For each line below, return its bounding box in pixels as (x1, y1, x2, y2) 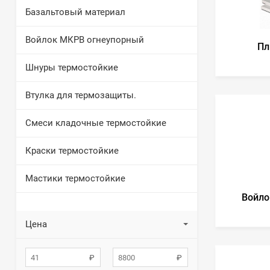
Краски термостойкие (25, 145, 119, 156)
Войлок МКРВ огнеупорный (25, 34, 144, 45)
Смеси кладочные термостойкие (25, 118, 166, 128)
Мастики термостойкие (25, 173, 125, 184)
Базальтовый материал (25, 7, 125, 17)
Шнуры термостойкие (25, 62, 118, 73)
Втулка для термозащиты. (25, 90, 136, 101)
